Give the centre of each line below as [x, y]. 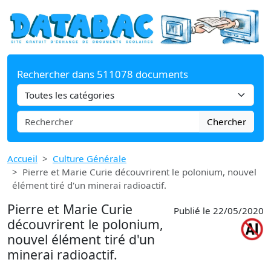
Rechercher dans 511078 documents [103, 74]
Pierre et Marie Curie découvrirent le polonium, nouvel [139, 171]
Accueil [22, 158]
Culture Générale [90, 158]
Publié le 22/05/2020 [219, 210]
